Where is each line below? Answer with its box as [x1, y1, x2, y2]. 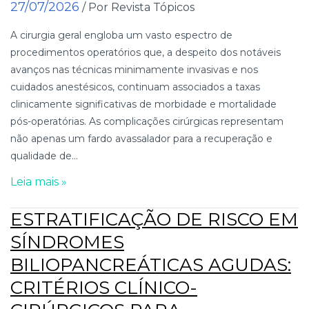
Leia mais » [10, 175, 67, 188]
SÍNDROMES [10, 230, 124, 253]
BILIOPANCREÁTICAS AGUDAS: [10, 253, 291, 276]
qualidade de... [10, 149, 78, 162]
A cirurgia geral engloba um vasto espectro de [10, 28, 232, 41]
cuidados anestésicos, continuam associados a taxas [10, 80, 260, 93]
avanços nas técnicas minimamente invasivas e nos [10, 63, 258, 76]
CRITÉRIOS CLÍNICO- [10, 276, 197, 299]
